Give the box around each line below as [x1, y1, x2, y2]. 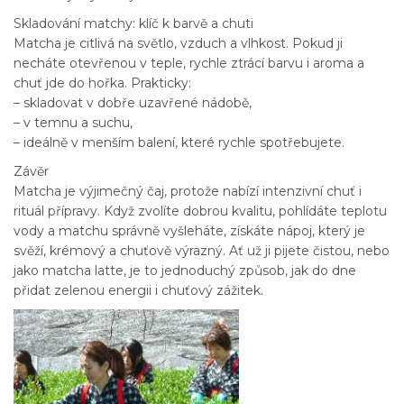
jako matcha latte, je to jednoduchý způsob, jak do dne [14, 262, 356, 279]
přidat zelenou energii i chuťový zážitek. [14, 281, 263, 298]
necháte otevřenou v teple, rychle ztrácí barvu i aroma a [14, 54, 364, 71]
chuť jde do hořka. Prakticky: [14, 74, 191, 91]
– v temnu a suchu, [14, 114, 133, 131]
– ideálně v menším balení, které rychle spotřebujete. [14, 133, 344, 151]
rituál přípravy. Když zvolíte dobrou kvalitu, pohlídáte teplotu [14, 202, 387, 219]
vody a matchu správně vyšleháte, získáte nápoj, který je [14, 222, 365, 239]
